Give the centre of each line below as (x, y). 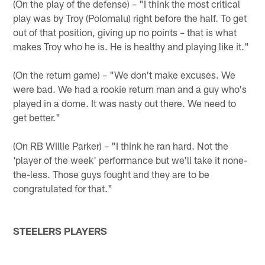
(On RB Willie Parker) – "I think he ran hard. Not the (121, 145)
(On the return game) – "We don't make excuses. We (125, 74)
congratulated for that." (63, 188)
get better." (37, 117)
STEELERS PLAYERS (60, 230)
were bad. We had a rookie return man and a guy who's (130, 88)
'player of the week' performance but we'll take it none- (130, 159)
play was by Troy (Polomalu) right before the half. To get (130, 17)
